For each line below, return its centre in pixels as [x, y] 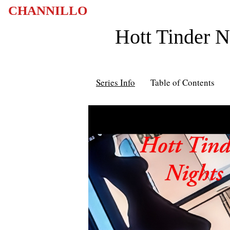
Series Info [116, 82]
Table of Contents [183, 82]
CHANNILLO [48, 11]
